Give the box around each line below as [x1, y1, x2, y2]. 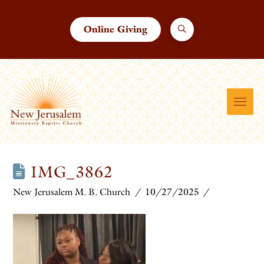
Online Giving [83, 23, 147, 35]
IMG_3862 [25, 162, 113, 181]
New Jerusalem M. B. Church [13, 186, 131, 197]
